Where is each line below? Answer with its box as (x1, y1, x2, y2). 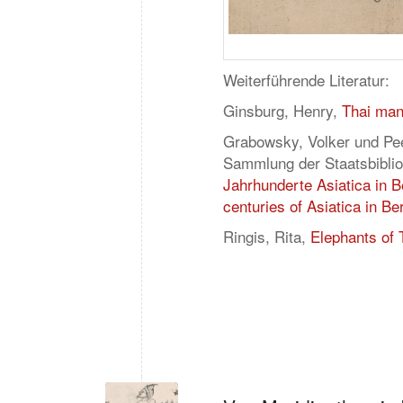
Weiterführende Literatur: (223, 67, 390, 91)
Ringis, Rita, (223, 224, 310, 247)
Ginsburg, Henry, (223, 98, 342, 121)
